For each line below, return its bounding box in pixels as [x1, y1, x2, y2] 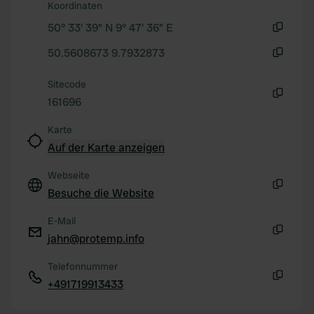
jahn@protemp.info [48, 231, 144, 246]
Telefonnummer [48, 260, 118, 273]
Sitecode [48, 78, 86, 90]
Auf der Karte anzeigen [48, 140, 165, 155]
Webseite [48, 169, 90, 182]
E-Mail [48, 214, 76, 227]
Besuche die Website [48, 186, 154, 200]
